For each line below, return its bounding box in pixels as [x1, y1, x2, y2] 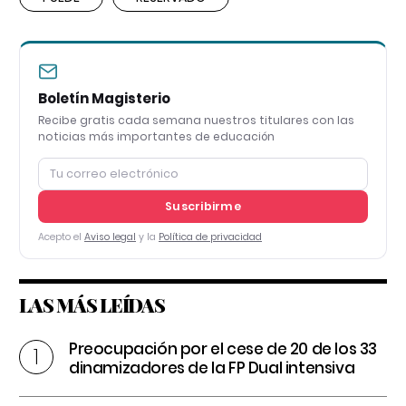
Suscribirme [165, 198, 241, 215]
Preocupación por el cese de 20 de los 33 [69, 338, 378, 361]
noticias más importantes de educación [38, 129, 275, 145]
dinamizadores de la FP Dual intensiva [69, 357, 355, 380]
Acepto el [38, 230, 84, 245]
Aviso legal [84, 230, 136, 245]
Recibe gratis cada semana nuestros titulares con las [38, 112, 354, 129]
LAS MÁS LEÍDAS [19, 292, 165, 318]
